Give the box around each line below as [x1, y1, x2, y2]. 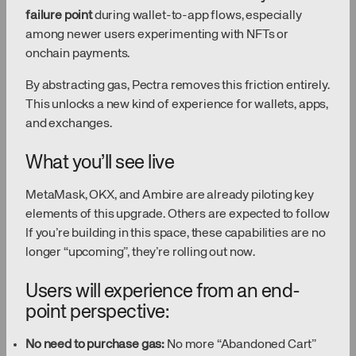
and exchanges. [25, 118, 112, 131]
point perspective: [25, 303, 169, 323]
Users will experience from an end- [25, 282, 300, 302]
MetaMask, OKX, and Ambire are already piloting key [25, 189, 314, 203]
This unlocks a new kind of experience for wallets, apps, [25, 99, 329, 112]
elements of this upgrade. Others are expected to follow [25, 208, 331, 222]
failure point [25, 10, 92, 23]
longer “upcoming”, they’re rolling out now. [25, 246, 256, 260]
